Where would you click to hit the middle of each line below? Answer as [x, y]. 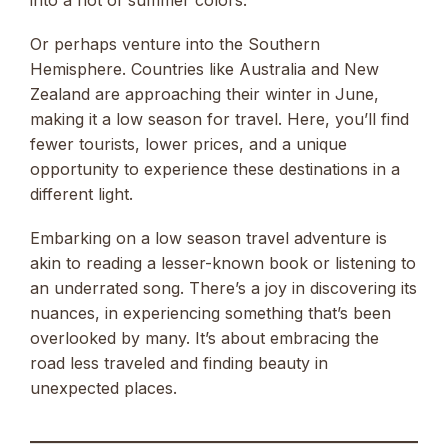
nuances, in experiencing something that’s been [210, 313]
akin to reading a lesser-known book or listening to [223, 263]
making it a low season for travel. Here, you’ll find [219, 119]
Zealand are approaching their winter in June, [204, 94]
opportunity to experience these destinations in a [215, 169]
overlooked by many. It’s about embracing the [204, 338]
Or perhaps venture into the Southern [175, 44]
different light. [81, 194]
